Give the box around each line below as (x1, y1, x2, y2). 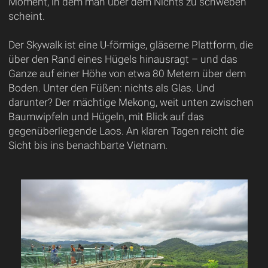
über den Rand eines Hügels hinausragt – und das (8, 53, 237, 65)
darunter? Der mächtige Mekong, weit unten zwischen (8, 96, 254, 108)
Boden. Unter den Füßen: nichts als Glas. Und (8, 81, 215, 94)
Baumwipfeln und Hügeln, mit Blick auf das (8, 110, 204, 123)
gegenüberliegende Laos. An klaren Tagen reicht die (8, 124, 244, 137)
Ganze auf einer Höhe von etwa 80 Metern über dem (8, 67, 246, 80)
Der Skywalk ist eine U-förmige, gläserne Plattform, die (8, 38, 253, 51)
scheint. (8, 10, 45, 22)
